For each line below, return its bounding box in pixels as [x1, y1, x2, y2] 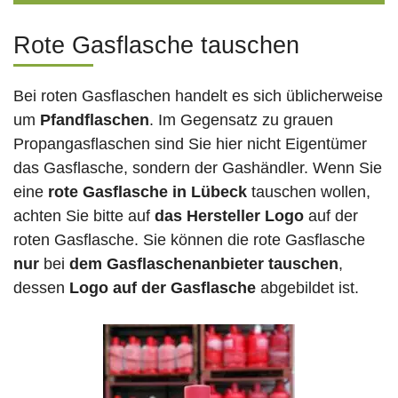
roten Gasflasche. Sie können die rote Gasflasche [13, 231, 365, 250]
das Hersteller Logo [155, 207, 304, 226]
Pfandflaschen [40, 111, 149, 130]
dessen [13, 279, 69, 298]
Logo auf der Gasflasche [69, 279, 256, 298]
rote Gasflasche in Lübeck [48, 183, 247, 202]
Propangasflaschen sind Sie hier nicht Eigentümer [13, 135, 367, 154]
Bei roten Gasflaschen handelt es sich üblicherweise [13, 87, 383, 106]
